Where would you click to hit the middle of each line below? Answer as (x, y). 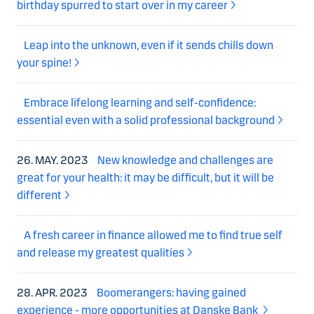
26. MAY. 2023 (54, 161)
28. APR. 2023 (53, 293)
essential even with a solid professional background (146, 121)
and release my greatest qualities (101, 253)
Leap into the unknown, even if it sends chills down (149, 46)
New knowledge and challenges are (185, 161)
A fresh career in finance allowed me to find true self (153, 235)
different (39, 196)
